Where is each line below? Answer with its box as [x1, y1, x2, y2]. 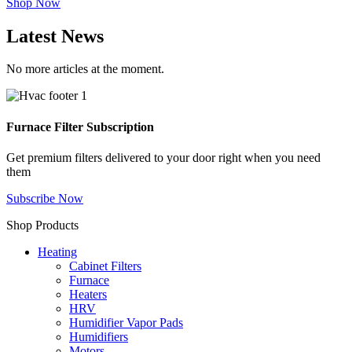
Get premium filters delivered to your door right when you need [6, 150, 321, 164]
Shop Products [6, 218, 79, 232]
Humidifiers [69, 329, 128, 343]
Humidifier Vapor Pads [69, 315, 183, 329]
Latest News [6, 25, 104, 46]
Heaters [69, 287, 107, 301]
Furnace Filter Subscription [6, 119, 154, 134]
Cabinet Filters [69, 258, 141, 273]
